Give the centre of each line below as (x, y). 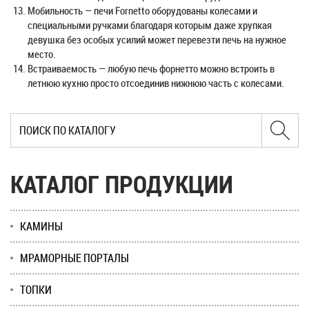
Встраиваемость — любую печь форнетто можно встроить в (151, 68)
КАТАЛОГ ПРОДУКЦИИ (122, 184)
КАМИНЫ (41, 226)
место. (42, 54)
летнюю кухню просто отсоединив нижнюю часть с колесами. (156, 83)
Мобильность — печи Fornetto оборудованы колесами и (142, 10)
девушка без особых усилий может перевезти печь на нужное (157, 39)
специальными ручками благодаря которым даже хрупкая (150, 25)
